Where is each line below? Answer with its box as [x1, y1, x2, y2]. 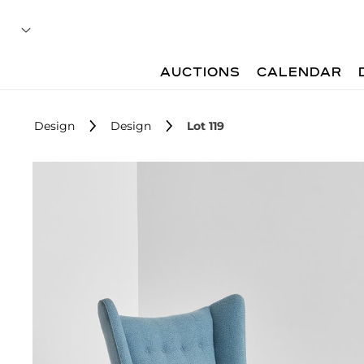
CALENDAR [257, 67, 343, 80]
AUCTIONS [160, 67, 241, 80]
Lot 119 [187, 119, 224, 133]
